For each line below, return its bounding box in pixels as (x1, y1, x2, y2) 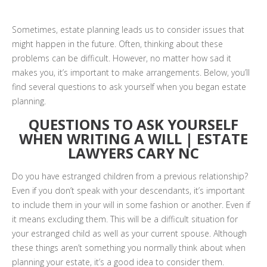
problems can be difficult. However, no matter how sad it (12, 52, 231, 64)
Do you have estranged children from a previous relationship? (12, 170, 248, 182)
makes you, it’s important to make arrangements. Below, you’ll (12, 67, 250, 78)
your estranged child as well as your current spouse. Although (12, 228, 247, 239)
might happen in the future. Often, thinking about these (12, 38, 223, 49)
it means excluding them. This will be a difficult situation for (12, 213, 238, 225)
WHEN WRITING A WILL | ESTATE (19, 129, 248, 148)
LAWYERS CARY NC (68, 143, 199, 163)
